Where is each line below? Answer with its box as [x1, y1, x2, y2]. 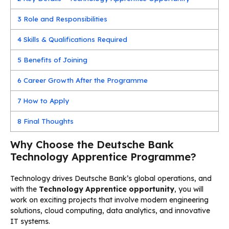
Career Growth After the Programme [21, 76, 148, 84]
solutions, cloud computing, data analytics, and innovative [10, 205, 210, 215]
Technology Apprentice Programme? [10, 150, 196, 163]
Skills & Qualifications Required [21, 35, 128, 43]
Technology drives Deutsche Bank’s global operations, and [10, 173, 212, 183]
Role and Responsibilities [21, 14, 108, 23]
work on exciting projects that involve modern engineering [10, 195, 209, 204]
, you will [174, 184, 203, 194]
